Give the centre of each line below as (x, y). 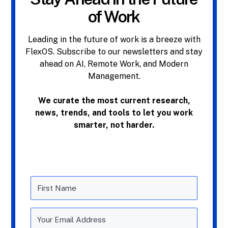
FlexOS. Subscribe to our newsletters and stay (114, 52)
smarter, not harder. (114, 125)
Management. (114, 76)
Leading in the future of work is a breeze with (114, 40)
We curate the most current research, (114, 101)
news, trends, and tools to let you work (114, 113)
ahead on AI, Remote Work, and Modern (114, 64)
